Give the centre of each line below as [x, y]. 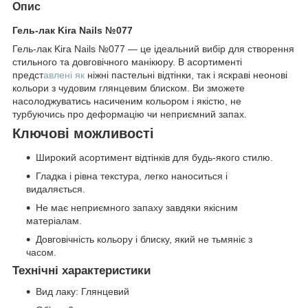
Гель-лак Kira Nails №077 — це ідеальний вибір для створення [153, 48]
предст [28, 75]
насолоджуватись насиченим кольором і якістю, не [127, 101]
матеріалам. [54, 221]
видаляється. [56, 189]
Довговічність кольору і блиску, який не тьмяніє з [144, 240]
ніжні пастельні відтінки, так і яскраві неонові [186, 75]
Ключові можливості [83, 133]
